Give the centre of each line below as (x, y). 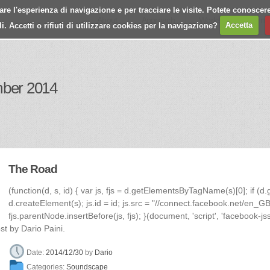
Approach (158, 20)
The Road (33, 169)
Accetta (239, 25)
